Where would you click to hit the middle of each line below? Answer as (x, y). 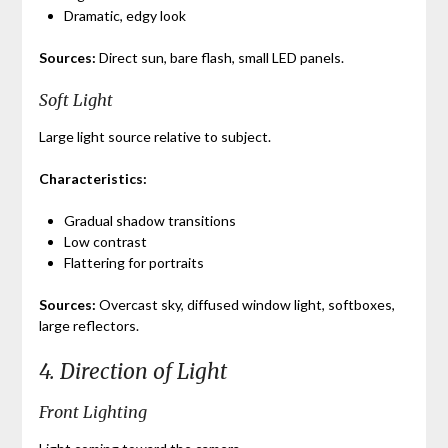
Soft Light (75, 99)
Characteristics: (92, 178)
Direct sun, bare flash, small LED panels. (219, 57)
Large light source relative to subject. (154, 136)
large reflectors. (88, 325)
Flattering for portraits (133, 262)
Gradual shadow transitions (149, 220)
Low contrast (105, 241)
